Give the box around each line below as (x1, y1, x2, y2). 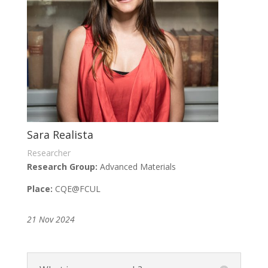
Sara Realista (26, 127, 93, 142)
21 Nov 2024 (26, 214, 75, 226)
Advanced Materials (99, 161, 178, 173)
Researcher (26, 147, 71, 159)
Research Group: (26, 161, 100, 173)
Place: (26, 183, 53, 195)
